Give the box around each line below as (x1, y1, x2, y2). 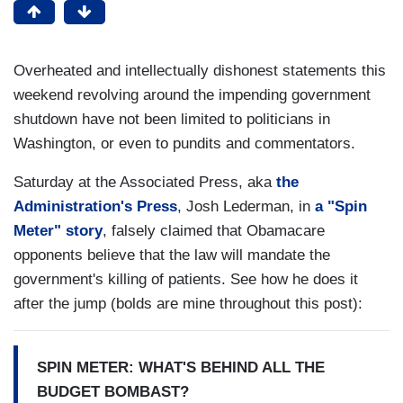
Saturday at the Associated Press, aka (13, 174, 276, 192)
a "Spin (315, 198, 367, 216)
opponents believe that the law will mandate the (13, 246, 330, 264)
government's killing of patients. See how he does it (13, 271, 358, 289)
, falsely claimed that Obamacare (103, 222, 325, 240)
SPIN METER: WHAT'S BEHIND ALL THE (37, 358, 325, 376)
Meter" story (13, 222, 103, 240)
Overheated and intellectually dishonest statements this (13, 62, 386, 80)
